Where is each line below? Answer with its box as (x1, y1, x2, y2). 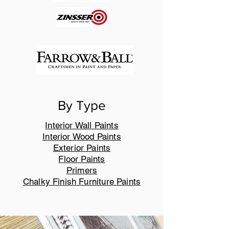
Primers (66, 165, 98, 175)
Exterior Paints (53, 143, 111, 153)
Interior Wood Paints (42, 131, 121, 142)
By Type (58, 98, 106, 112)
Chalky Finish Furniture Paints (22, 176, 141, 187)
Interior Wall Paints (45, 120, 119, 130)
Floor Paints (58, 154, 105, 164)
